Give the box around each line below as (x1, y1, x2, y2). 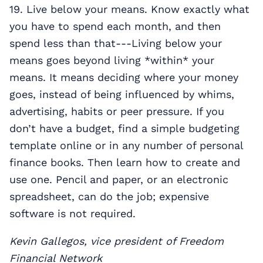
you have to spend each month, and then (9, 19, 221, 32)
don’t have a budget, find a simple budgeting (9, 122, 240, 134)
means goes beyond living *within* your (9, 53, 214, 66)
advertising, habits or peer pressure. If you (9, 104, 224, 117)
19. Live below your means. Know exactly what (9, 2, 249, 15)
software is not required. (9, 207, 136, 220)
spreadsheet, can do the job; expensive (9, 190, 209, 203)
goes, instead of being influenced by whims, (9, 87, 234, 100)
